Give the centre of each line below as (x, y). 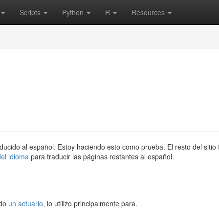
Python (74, 12)
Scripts (31, 12)
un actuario (26, 203)
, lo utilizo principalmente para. (90, 203)
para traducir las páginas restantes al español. (101, 156)
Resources (149, 12)
